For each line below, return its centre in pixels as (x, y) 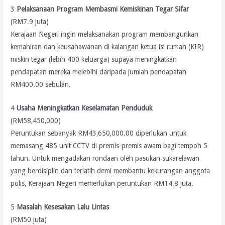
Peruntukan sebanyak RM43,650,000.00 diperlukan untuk (99, 133)
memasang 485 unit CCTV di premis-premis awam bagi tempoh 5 (109, 145)
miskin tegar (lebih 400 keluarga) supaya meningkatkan (94, 59)
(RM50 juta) (29, 219)
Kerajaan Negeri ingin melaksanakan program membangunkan (105, 34)
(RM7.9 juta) (30, 21)
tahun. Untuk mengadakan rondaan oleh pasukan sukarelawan (105, 158)
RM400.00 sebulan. (41, 84)
